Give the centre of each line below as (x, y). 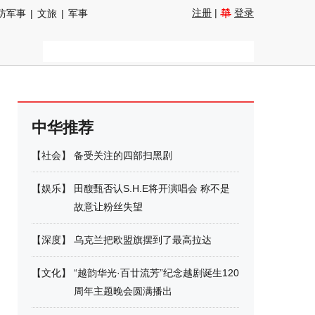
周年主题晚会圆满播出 (123, 291)
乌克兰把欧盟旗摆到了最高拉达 (143, 240)
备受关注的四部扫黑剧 (123, 155)
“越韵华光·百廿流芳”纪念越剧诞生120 (156, 273)
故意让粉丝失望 (108, 207)
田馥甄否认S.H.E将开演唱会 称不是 (152, 188)
